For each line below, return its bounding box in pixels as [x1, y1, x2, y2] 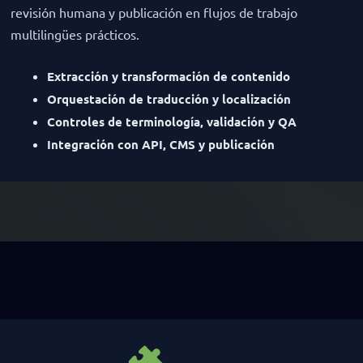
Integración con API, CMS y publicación [46, 136, 275, 153]
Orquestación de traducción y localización [46, 91, 291, 108]
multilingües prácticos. [10, 26, 139, 43]
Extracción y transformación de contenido [46, 68, 290, 85]
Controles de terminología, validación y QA [46, 113, 297, 130]
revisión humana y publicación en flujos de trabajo [10, 4, 297, 21]
